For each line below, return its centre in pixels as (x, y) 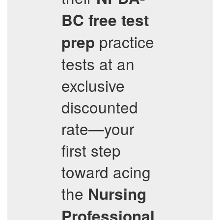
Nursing (117, 194)
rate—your (98, 128)
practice (124, 41)
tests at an (98, 64)
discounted (100, 107)
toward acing (106, 172)
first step (91, 150)
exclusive (93, 85)
